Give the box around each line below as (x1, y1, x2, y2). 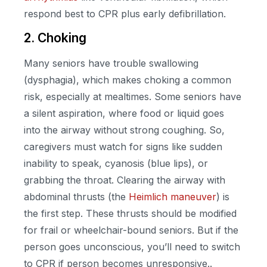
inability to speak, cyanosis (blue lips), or (24, 157, 208, 170)
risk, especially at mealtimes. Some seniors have (24, 91, 241, 103)
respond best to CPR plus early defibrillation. (24, 7, 226, 20)
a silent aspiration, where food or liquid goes (24, 107, 224, 120)
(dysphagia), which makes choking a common (24, 74, 231, 86)
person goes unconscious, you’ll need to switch (24, 241, 240, 253)
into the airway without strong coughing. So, (24, 124, 225, 136)
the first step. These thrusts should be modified (24, 207, 237, 220)
